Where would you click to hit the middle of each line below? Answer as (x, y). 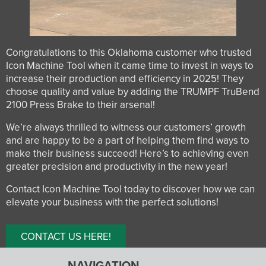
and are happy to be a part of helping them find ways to (128, 141)
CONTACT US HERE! (66, 237)
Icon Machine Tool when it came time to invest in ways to (130, 66)
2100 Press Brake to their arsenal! (80, 105)
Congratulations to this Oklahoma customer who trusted (129, 53)
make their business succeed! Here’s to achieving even (127, 154)
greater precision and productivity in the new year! (117, 167)
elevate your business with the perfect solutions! (112, 202)
